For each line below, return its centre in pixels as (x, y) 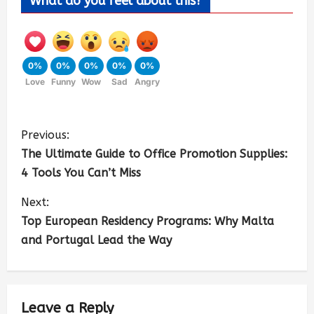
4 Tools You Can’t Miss (81, 173)
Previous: (45, 135)
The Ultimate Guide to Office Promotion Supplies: (154, 154)
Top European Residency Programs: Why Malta (148, 221)
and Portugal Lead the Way (96, 240)
